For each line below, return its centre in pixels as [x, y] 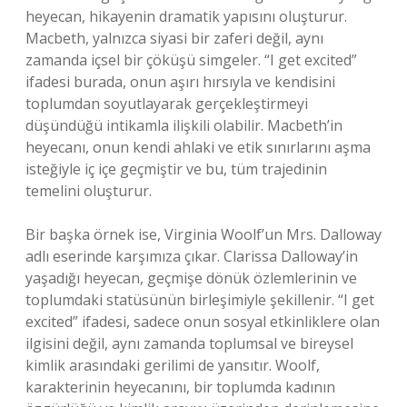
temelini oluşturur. [89, 191]
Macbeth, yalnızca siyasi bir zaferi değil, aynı [174, 38]
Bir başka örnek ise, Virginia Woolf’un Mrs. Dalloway [203, 234]
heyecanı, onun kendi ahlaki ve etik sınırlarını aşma [198, 147]
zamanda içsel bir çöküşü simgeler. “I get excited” [191, 60]
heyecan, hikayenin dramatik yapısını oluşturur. [186, 16]
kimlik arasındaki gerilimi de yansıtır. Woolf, [173, 365]
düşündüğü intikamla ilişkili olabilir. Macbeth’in [184, 125]
